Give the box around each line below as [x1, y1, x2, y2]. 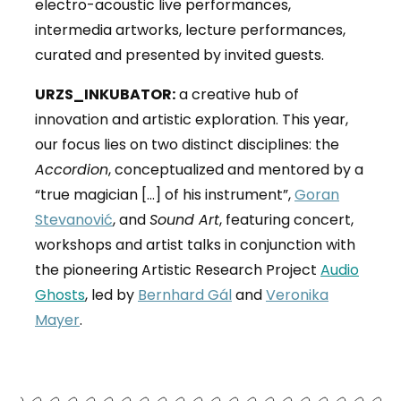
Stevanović [34, 209, 113, 231]
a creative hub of [175, 84, 299, 106]
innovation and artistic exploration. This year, [34, 109, 348, 131]
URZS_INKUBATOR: [34, 84, 175, 106]
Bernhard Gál [137, 285, 232, 306]
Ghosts [34, 285, 85, 306]
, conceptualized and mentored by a [107, 159, 363, 181]
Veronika [265, 285, 328, 306]
